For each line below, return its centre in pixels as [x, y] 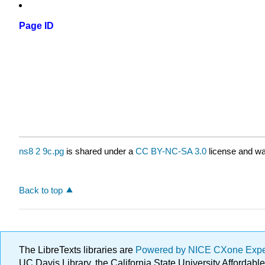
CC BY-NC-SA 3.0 [171, 151]
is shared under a [100, 151]
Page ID [36, 26]
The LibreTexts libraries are [77, 250]
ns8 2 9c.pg [41, 151]
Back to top [41, 190]
